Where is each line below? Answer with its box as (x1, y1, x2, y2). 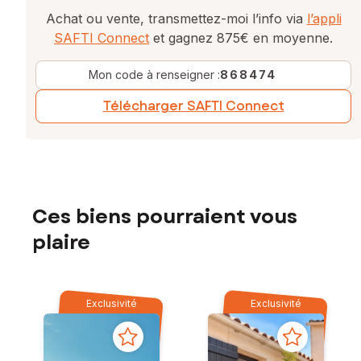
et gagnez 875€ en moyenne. (149, 29, 333, 46)
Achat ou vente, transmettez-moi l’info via (45, 10, 307, 27)
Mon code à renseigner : (88, 67, 220, 81)
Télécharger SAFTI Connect (102, 96, 284, 115)
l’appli (306, 10, 342, 27)
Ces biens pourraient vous (32, 201, 297, 230)
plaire (32, 227, 90, 256)
